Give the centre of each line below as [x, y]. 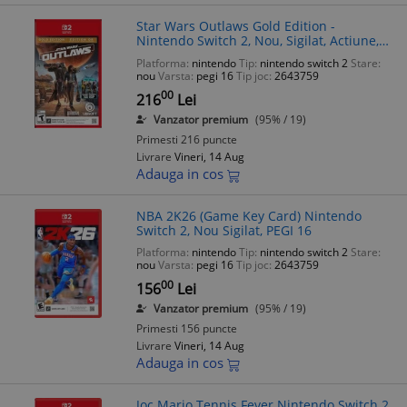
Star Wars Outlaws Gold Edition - [236, 26]
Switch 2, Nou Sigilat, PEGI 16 [224, 230]
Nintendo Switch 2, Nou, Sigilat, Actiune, [258, 41]
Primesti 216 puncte [187, 139]
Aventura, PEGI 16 [190, 55]
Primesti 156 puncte [187, 329]
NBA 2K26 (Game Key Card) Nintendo [249, 215]
